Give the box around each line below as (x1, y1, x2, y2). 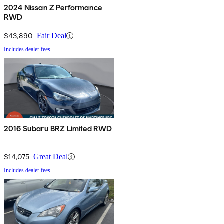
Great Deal (33, 152, 68, 161)
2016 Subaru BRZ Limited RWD (4, 124, 112, 134)
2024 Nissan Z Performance (4, 3, 102, 13)
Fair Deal (37, 31, 66, 40)
